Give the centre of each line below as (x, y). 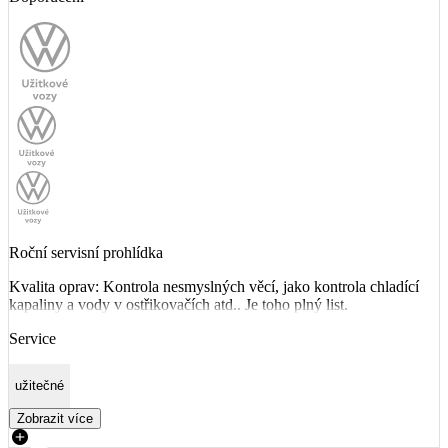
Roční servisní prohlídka (86, 252)
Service (32, 338)
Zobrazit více (55, 418)
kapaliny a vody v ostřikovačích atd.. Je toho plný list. (178, 304)
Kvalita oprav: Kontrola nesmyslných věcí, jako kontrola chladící (214, 286)
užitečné (39, 386)
